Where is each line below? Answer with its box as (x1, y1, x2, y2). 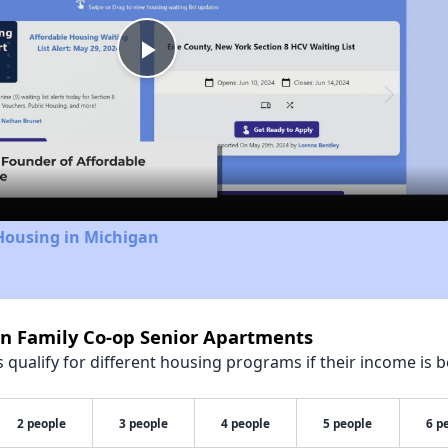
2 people (16, 414, 66, 431)
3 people (118, 414, 168, 431)
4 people (220, 414, 270, 431)
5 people (323, 414, 373, 431)
